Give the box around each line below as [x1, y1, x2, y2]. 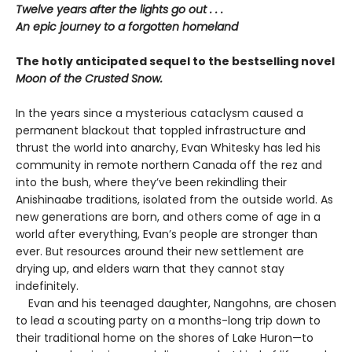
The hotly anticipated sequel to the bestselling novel [16, 53, 335, 69]
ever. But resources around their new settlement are [16, 243, 304, 259]
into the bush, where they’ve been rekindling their [16, 174, 287, 190]
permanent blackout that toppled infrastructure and [16, 122, 306, 138]
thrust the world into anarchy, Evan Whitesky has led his [16, 139, 321, 156]
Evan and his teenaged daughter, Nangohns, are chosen [16, 295, 336, 311]
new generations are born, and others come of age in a [16, 208, 321, 225]
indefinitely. [16, 277, 79, 294]
